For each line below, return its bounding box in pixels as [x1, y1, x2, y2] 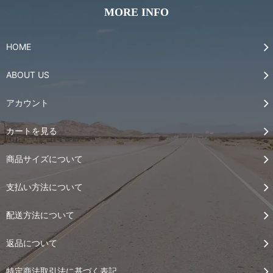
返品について [6, 237, 57, 248]
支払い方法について [6, 181, 83, 192]
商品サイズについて [6, 153, 83, 164]
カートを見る [6, 125, 57, 136]
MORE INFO [104, 5, 169, 18]
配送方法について [6, 209, 74, 220]
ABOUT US [6, 69, 49, 80]
